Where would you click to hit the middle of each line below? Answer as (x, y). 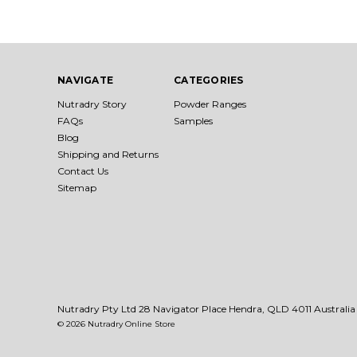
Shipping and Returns (108, 154)
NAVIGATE (85, 80)
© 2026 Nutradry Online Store (116, 324)
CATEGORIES (209, 80)
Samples (194, 120)
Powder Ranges (210, 104)
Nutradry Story (92, 104)
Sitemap (77, 187)
